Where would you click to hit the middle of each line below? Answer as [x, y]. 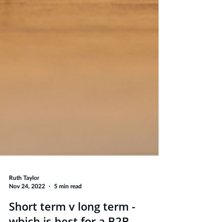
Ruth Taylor [24, 203]
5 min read [68, 211]
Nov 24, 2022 [27, 211]
